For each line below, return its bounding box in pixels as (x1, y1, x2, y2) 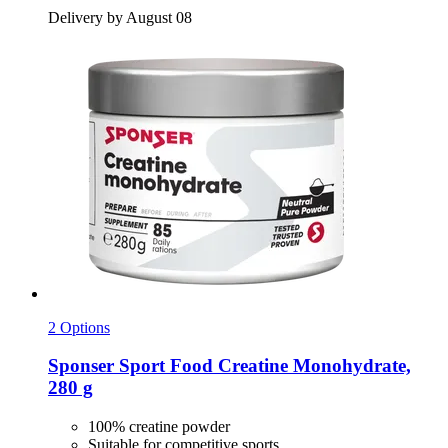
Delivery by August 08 (48, 8, 192, 26)
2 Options (48, 318, 110, 336)
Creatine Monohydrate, (213, 355, 411, 377)
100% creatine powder (88, 417, 230, 435)
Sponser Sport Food (48, 355, 213, 377)
